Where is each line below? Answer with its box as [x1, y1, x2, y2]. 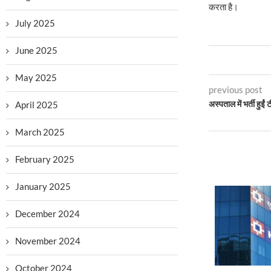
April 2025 [15, 99, 58, 110]
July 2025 [15, 18, 55, 28]
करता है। [208, 1, 240, 13]
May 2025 [15, 72, 57, 83]
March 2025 [15, 126, 65, 137]
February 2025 [15, 154, 74, 165]
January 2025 [15, 181, 71, 192]
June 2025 [15, 45, 57, 56]
